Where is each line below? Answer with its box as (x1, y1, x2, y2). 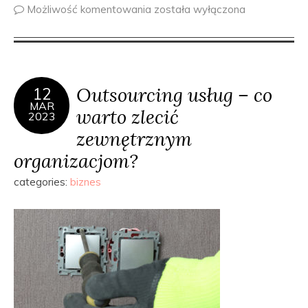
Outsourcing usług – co (76, 82, 272, 107)
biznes (70, 175, 101, 188)
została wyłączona (154, 3, 245, 16)
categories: (14, 175, 70, 188)
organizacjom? (14, 148, 138, 173)
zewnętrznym (76, 126, 192, 151)
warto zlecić (76, 104, 179, 129)
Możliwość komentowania (27, 3, 154, 16)
